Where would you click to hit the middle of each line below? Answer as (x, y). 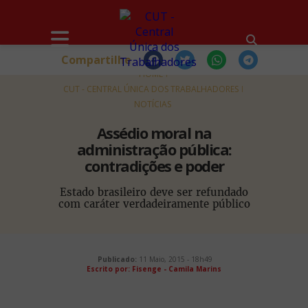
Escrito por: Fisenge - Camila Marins (154, 269)
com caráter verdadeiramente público (154, 204)
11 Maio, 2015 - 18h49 (175, 259)
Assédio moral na (154, 133)
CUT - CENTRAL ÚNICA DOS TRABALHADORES (151, 89)
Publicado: (117, 259)
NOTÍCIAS (153, 104)
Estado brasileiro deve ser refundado (154, 192)
